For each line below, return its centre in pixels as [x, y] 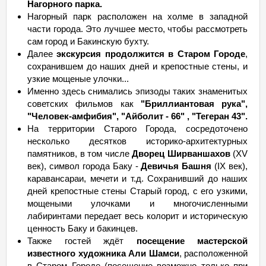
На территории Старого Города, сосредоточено [137, 129]
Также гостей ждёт [82, 241]
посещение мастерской [192, 241]
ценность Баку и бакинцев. [83, 228]
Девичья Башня [176, 166]
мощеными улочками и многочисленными [137, 203]
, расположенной [213, 253]
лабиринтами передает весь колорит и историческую [137, 216]
